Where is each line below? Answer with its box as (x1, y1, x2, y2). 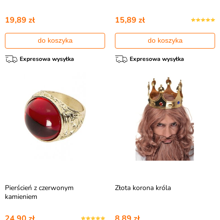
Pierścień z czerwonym (5, 183, 74, 192)
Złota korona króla (115, 183, 171, 192)
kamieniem (5, 192, 37, 201)
